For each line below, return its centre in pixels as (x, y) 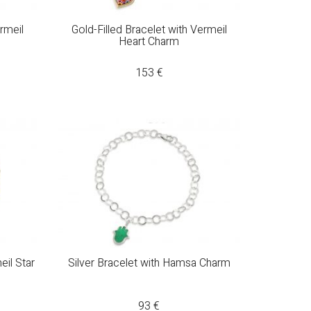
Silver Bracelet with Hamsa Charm (149, 263)
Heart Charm (149, 41)
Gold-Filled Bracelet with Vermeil (149, 30)
